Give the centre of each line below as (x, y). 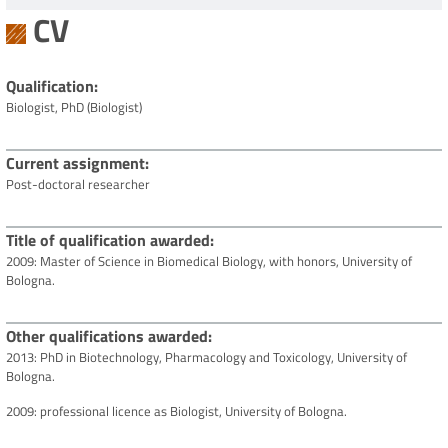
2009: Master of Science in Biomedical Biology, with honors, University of (209, 261)
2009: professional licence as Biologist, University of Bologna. (176, 411)
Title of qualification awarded (108, 240)
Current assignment (75, 163)
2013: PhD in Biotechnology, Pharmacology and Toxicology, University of (206, 357)
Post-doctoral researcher (78, 184)
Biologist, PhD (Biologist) (74, 107)
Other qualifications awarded (107, 336)
